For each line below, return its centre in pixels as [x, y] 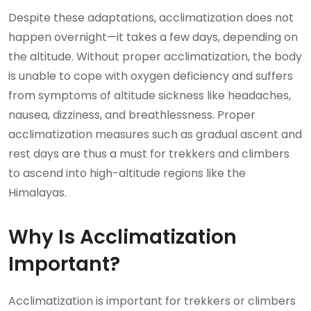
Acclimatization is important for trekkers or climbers [152, 301]
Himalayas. [39, 192]
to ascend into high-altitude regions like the [127, 173]
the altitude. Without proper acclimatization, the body [155, 56]
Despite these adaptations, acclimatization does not [151, 17]
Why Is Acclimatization [123, 237]
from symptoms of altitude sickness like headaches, [150, 95]
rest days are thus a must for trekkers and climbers [149, 153]
